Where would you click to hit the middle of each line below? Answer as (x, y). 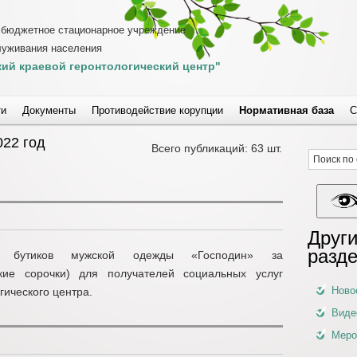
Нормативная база (286, 110)
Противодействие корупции (157, 110)
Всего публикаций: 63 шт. (217, 148)
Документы (49, 110)
